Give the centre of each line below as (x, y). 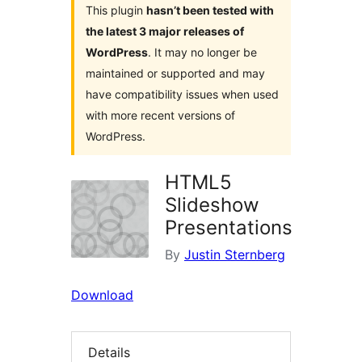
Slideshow (212, 205)
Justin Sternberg (235, 255)
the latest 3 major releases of (165, 32)
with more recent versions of (160, 116)
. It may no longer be (202, 53)
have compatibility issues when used (182, 95)
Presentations (229, 228)
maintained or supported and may (175, 74)
